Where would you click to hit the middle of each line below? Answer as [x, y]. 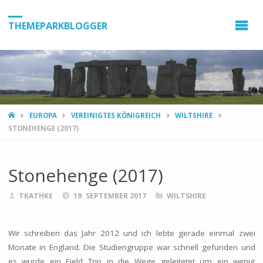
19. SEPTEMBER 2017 [110, 195]
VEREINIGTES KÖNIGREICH [116, 116]
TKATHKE [36, 195]
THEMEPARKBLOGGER [58, 26]
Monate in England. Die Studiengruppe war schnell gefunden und [131, 247]
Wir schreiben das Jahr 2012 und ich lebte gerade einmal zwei [131, 233]
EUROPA [43, 116]
